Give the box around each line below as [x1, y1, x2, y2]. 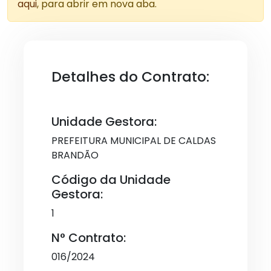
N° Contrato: [51, 229, 126, 246]
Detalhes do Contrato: [51, 67, 209, 87]
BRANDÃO [51, 148, 99, 162]
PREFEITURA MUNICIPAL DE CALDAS [51, 134, 216, 148]
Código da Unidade [51, 171, 171, 188]
